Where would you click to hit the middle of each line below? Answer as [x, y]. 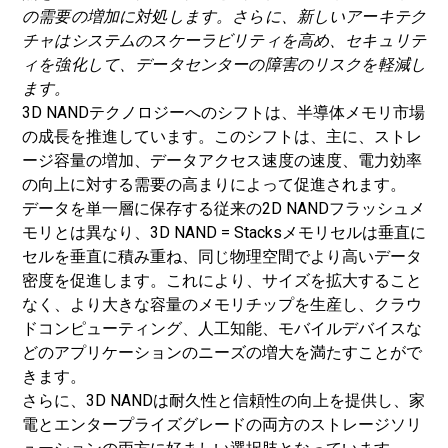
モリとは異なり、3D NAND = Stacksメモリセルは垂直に [224, 232]
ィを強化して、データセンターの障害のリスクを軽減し [224, 64]
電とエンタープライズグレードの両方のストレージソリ [222, 424]
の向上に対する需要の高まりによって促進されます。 [214, 184]
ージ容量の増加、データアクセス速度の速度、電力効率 [222, 160]
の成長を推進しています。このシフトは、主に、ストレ [222, 136]
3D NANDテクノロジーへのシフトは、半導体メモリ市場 [223, 112]
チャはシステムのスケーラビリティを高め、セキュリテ [224, 40]
